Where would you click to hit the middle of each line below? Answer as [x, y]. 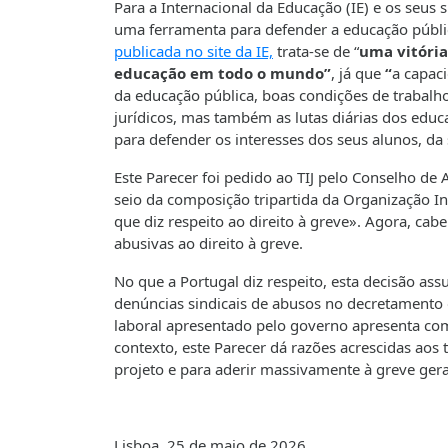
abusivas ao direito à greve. [208, 243]
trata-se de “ [316, 51]
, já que [358, 73]
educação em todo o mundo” [222, 73]
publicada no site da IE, [193, 51]
